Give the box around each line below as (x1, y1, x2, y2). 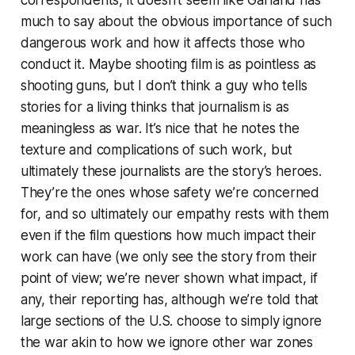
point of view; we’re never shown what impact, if (20, 269, 318, 286)
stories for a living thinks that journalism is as (20, 98, 289, 115)
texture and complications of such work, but (20, 141, 292, 158)
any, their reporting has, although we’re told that (20, 291, 319, 307)
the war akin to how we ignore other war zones (20, 334, 314, 350)
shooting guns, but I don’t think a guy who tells (20, 77, 307, 94)
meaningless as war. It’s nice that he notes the (20, 120, 300, 136)
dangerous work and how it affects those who (20, 34, 305, 51)
